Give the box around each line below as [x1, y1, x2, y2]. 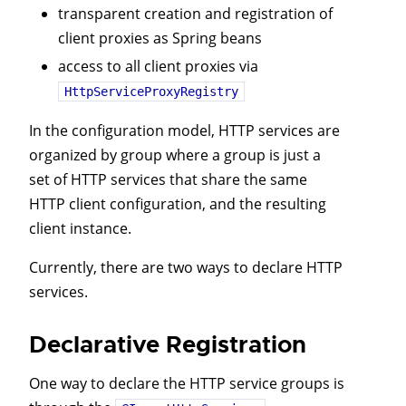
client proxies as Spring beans [58, 27, 262, 48]
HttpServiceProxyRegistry [64, 83, 238, 99]
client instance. [29, 217, 131, 238]
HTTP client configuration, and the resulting [29, 193, 326, 214]
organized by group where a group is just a [29, 144, 321, 165]
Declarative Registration [29, 328, 306, 360]
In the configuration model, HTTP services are [29, 120, 340, 140]
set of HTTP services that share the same [29, 169, 307, 189]
